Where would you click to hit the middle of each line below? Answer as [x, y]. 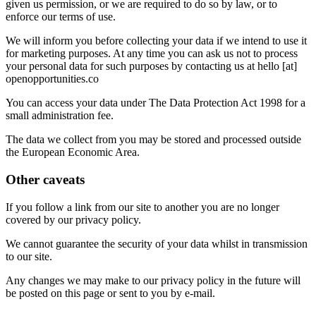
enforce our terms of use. [61, 17]
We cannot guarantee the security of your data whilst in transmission [157, 243]
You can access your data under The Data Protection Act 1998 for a [156, 103]
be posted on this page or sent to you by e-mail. [110, 293]
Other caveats [45, 180]
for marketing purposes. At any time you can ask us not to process [152, 54]
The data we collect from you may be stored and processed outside [153, 140]
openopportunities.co [52, 79]
